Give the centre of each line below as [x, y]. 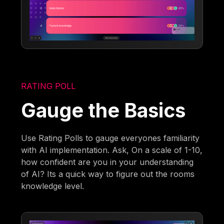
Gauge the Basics [103, 110]
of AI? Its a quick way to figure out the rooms [108, 174]
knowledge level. [53, 186]
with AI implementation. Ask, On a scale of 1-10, [112, 150]
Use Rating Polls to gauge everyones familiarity [110, 138]
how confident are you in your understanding [107, 162]
